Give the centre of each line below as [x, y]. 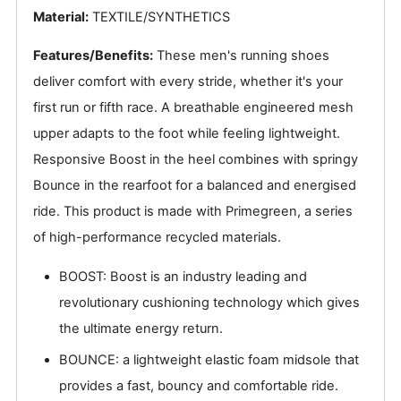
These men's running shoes [243, 56]
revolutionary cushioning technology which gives [210, 303]
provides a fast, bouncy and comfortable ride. [199, 385]
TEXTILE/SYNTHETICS [161, 17]
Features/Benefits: [93, 56]
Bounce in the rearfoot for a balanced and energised [195, 186]
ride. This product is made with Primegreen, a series [193, 212]
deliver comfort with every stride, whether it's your [188, 82]
